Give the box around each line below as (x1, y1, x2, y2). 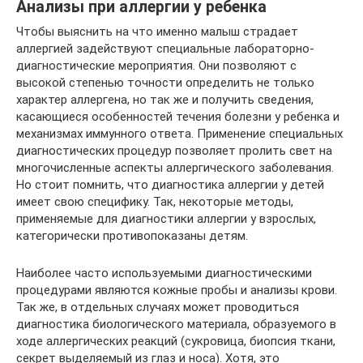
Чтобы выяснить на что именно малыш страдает (16, 23, 298, 39)
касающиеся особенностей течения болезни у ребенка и (16, 109, 340, 124)
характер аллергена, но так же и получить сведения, (16, 92, 314, 107)
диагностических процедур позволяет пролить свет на (16, 143, 332, 158)
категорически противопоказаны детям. (16, 228, 248, 243)
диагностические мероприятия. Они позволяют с (16, 58, 297, 73)
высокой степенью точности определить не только (16, 75, 314, 90)
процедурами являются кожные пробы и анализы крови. (16, 282, 337, 297)
